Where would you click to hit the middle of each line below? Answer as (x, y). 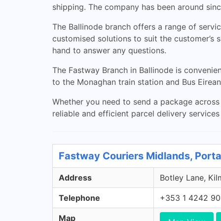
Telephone (79, 198)
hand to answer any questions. (109, 50)
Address (75, 178)
